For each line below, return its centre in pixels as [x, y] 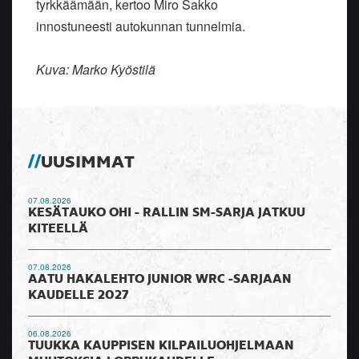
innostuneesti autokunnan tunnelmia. [141, 26]
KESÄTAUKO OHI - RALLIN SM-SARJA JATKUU [167, 214]
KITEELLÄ [58, 230]
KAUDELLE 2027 [79, 296]
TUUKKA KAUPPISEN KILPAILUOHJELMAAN [161, 347]
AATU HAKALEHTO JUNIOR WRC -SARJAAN [160, 280]
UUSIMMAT [88, 163]
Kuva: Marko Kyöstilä [97, 70]
